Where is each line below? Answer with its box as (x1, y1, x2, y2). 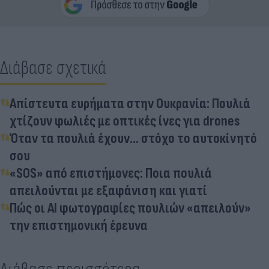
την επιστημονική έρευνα (10, 217, 148, 235)
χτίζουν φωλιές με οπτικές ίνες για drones (10, 112, 240, 130)
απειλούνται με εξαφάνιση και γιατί (10, 182, 207, 200)
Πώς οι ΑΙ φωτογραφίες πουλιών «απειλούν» (10, 199, 251, 217)
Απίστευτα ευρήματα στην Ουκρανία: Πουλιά (10, 95, 250, 113)
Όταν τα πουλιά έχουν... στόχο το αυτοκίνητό (10, 130, 257, 148)
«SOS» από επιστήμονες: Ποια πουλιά (10, 165, 212, 183)
